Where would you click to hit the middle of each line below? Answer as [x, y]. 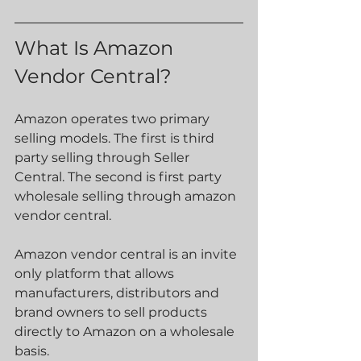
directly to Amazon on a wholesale [126, 332]
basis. [32, 351]
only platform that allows [96, 274]
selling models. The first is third [116, 138]
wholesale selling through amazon [127, 196]
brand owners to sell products [112, 312]
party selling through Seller [104, 158]
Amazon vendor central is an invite [127, 254]
